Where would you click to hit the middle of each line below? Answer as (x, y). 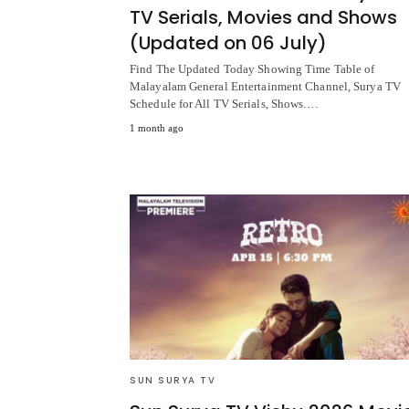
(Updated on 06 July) (228, 43)
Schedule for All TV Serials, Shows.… (224, 104)
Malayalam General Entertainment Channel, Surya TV (265, 87)
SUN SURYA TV (173, 381)
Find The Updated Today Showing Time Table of (252, 69)
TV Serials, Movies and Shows (263, 18)
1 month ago (157, 128)
